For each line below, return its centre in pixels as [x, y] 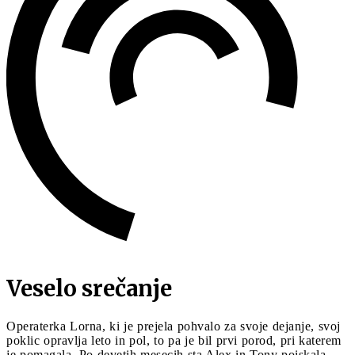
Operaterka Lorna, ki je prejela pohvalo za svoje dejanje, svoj [174, 326]
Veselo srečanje [89, 288]
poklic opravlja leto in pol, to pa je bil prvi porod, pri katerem [174, 340]
